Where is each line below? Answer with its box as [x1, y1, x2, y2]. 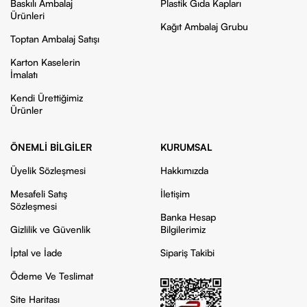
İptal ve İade [10, 247, 62, 259]
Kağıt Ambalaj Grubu [160, 21, 248, 33]
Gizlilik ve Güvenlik [10, 223, 90, 236]
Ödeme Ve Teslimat [10, 270, 93, 282]
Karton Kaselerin [10, 56, 80, 69]
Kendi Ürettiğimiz [10, 92, 83, 104]
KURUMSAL [160, 141, 212, 153]
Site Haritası [10, 293, 60, 306]
